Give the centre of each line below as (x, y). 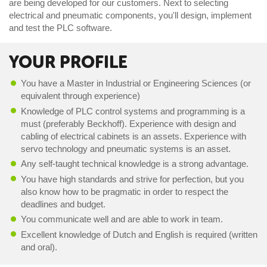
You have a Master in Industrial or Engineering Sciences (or (136, 83)
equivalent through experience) (80, 96)
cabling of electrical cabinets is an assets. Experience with (133, 136)
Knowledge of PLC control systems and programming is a (133, 111)
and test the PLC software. (62, 27)
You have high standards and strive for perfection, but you (132, 179)
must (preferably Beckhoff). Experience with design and (128, 123)
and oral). (39, 247)
